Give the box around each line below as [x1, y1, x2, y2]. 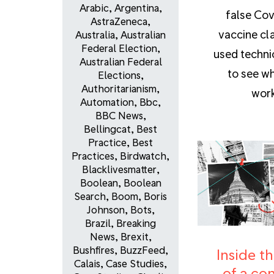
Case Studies [106, 257, 164, 270]
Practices [72, 150, 114, 162]
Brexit [120, 231, 149, 243]
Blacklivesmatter [81, 163, 157, 176]
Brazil [85, 217, 111, 229]
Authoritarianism [81, 83, 157, 95]
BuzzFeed [120, 244, 165, 256]
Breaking [116, 217, 156, 229]
